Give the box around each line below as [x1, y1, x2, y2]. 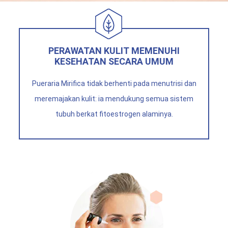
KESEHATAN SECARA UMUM [54, 54, 174, 69]
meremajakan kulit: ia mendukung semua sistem [35, 95, 193, 103]
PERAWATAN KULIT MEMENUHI [48, 44, 180, 58]
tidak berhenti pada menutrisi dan [84, 79, 196, 88]
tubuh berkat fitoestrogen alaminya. [55, 110, 173, 119]
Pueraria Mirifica [32, 79, 85, 88]
